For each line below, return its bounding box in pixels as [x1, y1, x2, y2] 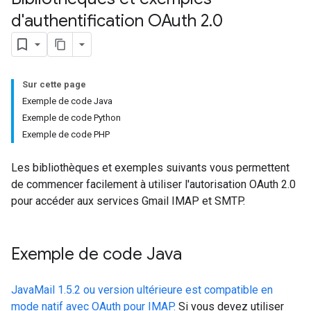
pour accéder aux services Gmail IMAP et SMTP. [11, 194, 245, 208]
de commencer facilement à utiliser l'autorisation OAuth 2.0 [11, 178, 296, 191]
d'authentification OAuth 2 [11, 10, 209, 31]
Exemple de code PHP [22, 129, 110, 140]
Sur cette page [22, 79, 86, 90]
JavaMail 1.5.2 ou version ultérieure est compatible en [11, 283, 273, 296]
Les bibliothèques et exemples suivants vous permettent [11, 161, 289, 174]
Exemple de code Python [22, 112, 121, 123]
